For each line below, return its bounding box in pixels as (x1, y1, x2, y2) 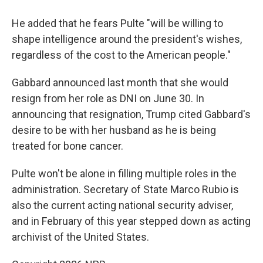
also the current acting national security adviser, (12, 198, 233, 211)
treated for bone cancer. (12, 139, 123, 152)
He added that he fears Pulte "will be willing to (12, 16, 223, 29)
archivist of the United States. (12, 230, 149, 243)
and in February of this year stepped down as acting (12, 214, 251, 227)
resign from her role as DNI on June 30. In (12, 92, 204, 104)
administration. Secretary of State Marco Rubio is (12, 183, 239, 195)
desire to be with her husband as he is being (12, 123, 216, 136)
